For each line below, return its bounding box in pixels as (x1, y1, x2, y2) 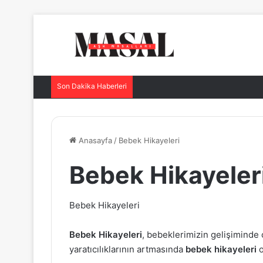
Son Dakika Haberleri (57, 82, 127, 90)
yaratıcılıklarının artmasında (69, 244, 186, 255)
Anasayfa (76, 136, 112, 145)
